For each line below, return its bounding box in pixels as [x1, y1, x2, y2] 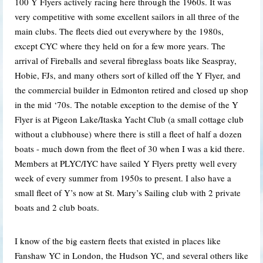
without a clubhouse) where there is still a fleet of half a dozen [15, 127, 242, 140]
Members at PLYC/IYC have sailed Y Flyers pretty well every [15, 157, 237, 169]
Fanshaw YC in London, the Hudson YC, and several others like [15, 249, 248, 261]
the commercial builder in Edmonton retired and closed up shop [15, 83, 248, 96]
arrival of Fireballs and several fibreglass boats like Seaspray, [15, 54, 237, 66]
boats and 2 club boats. [15, 201, 102, 213]
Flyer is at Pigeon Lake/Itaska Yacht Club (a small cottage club [15, 113, 244, 125]
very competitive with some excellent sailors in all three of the [15, 10, 240, 22]
